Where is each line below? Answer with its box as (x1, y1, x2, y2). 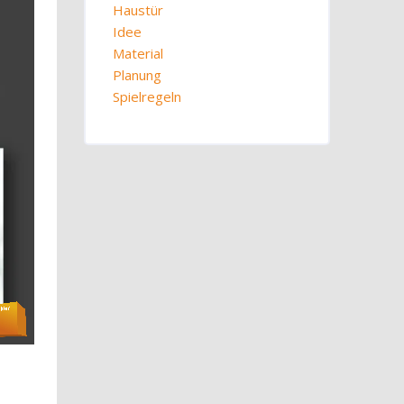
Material (113, 44, 164, 62)
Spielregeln (113, 87, 182, 106)
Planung (113, 66, 162, 84)
